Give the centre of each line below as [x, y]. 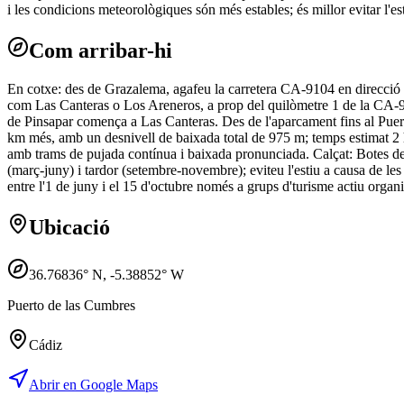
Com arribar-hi [101, 51]
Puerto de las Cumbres [71, 305]
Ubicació [69, 227]
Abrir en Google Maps [93, 384]
